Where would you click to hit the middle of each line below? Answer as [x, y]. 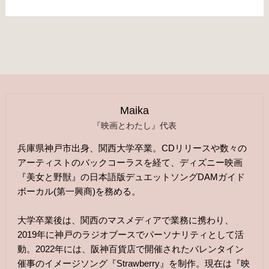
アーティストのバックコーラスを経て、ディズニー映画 [130, 163]
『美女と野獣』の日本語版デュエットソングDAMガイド [131, 177]
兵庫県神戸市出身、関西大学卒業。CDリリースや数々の [132, 148]
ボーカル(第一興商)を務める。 [79, 192]
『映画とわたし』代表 [134, 126]
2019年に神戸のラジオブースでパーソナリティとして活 [131, 235]
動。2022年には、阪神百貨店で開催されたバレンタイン [131, 249]
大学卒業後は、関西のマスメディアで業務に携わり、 [126, 220]
